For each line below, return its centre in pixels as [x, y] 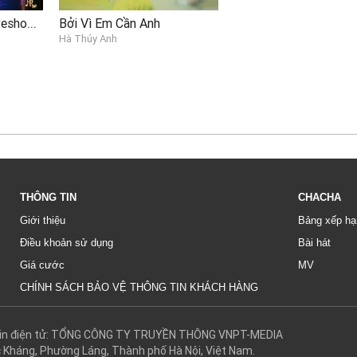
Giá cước [42, 265]
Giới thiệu [43, 220]
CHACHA [320, 197]
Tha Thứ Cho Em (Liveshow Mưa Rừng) [32, 22]
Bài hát [314, 242]
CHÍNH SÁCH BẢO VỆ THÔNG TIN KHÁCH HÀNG [139, 287]
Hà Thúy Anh [88, 38]
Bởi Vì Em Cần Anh [110, 23]
